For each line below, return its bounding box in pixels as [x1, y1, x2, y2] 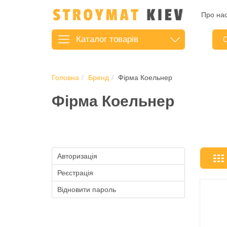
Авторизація [57, 152, 97, 160]
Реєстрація [57, 168, 93, 177]
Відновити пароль [57, 185, 116, 194]
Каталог [76, 34, 107, 44]
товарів [107, 34, 138, 44]
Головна [52, 73, 79, 82]
